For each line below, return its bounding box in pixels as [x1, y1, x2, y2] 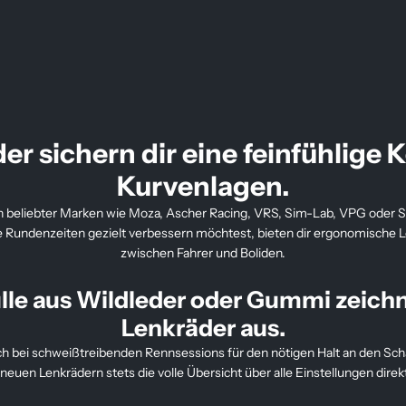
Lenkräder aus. [121, 314, 285, 343]
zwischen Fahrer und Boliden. [121, 245, 285, 261]
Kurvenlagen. [116, 169, 290, 203]
